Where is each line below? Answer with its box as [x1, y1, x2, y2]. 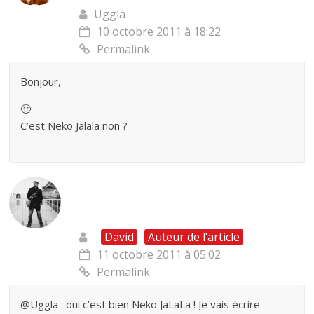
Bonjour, [20, 74, 62, 89]
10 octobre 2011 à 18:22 [97, 24, 221, 40]
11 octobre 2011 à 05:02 [97, 247, 221, 263]
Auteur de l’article [148, 229, 240, 245]
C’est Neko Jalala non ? [20, 118, 128, 133]
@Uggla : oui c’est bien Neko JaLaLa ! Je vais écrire [20, 297, 261, 312]
